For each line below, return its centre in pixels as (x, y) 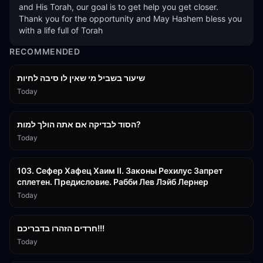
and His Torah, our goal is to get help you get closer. (119, 7)
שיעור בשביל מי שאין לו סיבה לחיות (81, 78)
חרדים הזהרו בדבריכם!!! (101, 228)
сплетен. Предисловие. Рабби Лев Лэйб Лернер (113, 182)
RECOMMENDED (45, 51)
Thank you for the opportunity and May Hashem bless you (130, 18)
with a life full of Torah (61, 30)
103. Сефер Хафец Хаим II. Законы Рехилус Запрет (120, 171)
